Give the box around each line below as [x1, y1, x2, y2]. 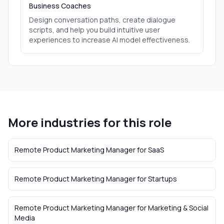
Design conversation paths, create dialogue [29, 15, 175, 24]
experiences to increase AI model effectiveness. [29, 35, 190, 44]
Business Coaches [29, 1, 91, 10]
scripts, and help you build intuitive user [29, 25, 160, 34]
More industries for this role [8, 114, 171, 130]
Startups [148, 174, 177, 183]
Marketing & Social [148, 203, 208, 212]
